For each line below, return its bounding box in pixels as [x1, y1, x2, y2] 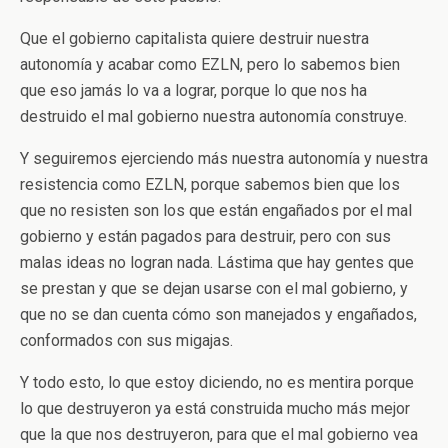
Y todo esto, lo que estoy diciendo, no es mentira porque [20, 373, 414, 392]
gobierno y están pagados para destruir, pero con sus [20, 227, 391, 246]
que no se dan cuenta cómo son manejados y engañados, [20, 305, 417, 324]
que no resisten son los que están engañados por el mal [20, 201, 412, 220]
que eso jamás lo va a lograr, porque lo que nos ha [20, 81, 367, 100]
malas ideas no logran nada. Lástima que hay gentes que [20, 253, 414, 272]
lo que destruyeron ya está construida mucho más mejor [20, 399, 410, 418]
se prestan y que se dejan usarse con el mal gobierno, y [20, 279, 408, 298]
